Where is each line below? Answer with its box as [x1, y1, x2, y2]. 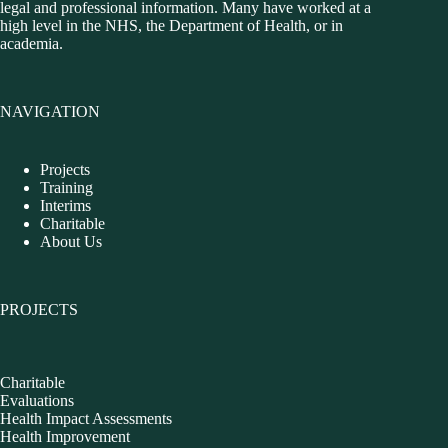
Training [40, 179, 93, 197]
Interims [40, 197, 91, 215]
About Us [40, 233, 102, 251]
